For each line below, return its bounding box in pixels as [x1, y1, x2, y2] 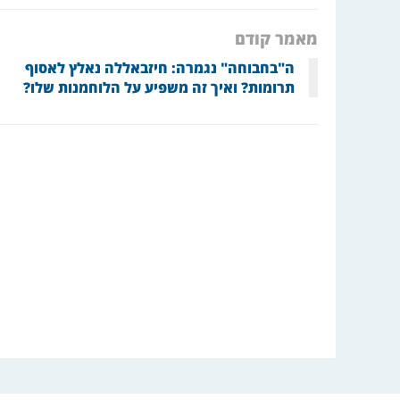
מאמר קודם [235, 27, 318, 49]
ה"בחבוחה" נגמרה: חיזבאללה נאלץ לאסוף [25, 57, 295, 78]
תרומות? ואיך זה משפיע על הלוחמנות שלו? [23, 77, 295, 97]
